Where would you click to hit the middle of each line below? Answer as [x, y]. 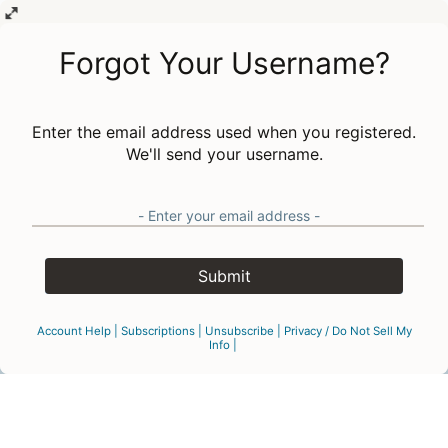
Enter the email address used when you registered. [224, 132]
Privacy [302, 331]
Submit [224, 276]
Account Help [73, 331]
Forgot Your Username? [224, 63]
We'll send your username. [224, 154]
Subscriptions [157, 331]
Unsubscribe [239, 331]
